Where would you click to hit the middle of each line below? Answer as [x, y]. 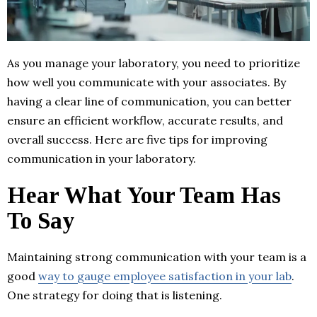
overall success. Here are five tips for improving [137, 140]
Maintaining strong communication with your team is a [157, 257]
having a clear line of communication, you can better [149, 102]
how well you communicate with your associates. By [146, 82]
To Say [41, 221]
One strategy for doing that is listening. [115, 295]
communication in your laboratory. [102, 159]
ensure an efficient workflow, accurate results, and [145, 121]
